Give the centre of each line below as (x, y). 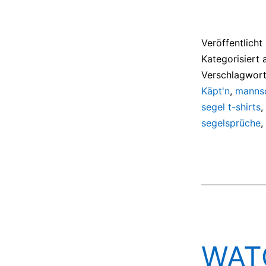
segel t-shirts (231, 107)
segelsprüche (231, 123)
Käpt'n (216, 91)
